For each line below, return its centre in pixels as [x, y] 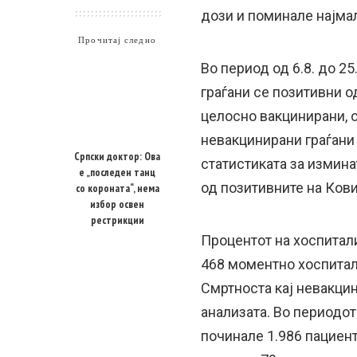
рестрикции [117, 220]
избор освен [117, 204]
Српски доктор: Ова [117, 156]
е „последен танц [117, 172]
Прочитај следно [117, 40]
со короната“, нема [117, 188]
